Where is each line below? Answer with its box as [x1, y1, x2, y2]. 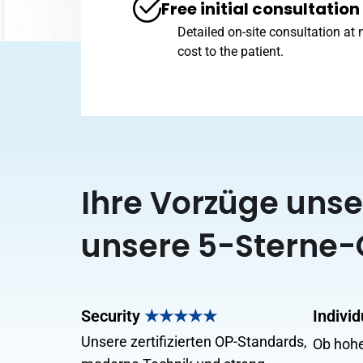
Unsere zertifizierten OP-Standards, [81, 333, 307, 350]
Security [81, 306, 144, 326]
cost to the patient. [177, 44, 284, 59]
